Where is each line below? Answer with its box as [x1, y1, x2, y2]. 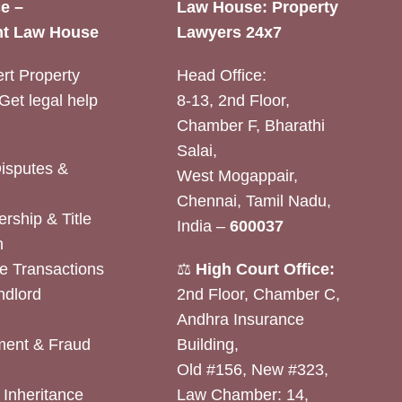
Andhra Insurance [176, 310, 304, 329]
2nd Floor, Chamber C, [176, 285, 340, 304]
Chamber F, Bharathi [176, 117, 325, 135]
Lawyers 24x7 [176, 23, 282, 42]
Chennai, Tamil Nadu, [176, 192, 331, 211]
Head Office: [176, 66, 267, 85]
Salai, [176, 142, 217, 161]
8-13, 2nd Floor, [176, 92, 290, 110]
